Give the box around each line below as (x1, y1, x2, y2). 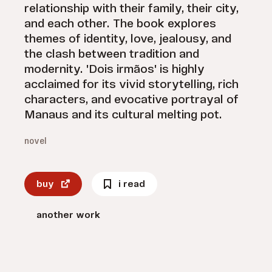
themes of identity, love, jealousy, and (24, 33, 231, 46)
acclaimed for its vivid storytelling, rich (24, 79, 239, 91)
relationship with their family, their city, (24, 3, 239, 15)
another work (36, 211, 100, 220)
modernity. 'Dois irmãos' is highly (24, 64, 205, 76)
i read (118, 180, 145, 189)
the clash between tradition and (24, 49, 199, 61)
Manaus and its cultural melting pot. (24, 109, 222, 121)
